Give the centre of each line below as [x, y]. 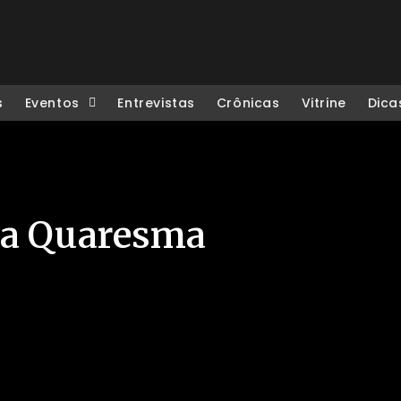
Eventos [52, 103]
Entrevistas [156, 103]
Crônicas [248, 103]
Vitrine [324, 103]
